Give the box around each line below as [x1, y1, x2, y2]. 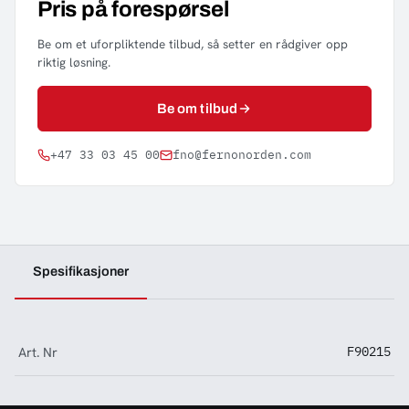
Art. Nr [18, 343, 58, 361]
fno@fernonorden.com [173, 147, 311, 163]
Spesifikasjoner [33, 264, 129, 278]
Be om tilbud [157, 100, 237, 116]
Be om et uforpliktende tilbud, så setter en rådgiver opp [37, 36, 348, 52]
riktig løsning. [37, 54, 110, 70]
